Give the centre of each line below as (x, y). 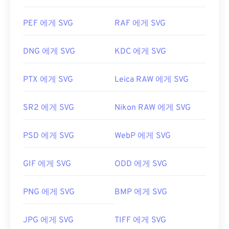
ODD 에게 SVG (141, 164)
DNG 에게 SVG (49, 52)
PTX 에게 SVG (48, 80)
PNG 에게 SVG (49, 192)
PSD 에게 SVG (49, 136)
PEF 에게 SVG (48, 24)
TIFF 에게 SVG (140, 221)
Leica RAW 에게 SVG (152, 80)
